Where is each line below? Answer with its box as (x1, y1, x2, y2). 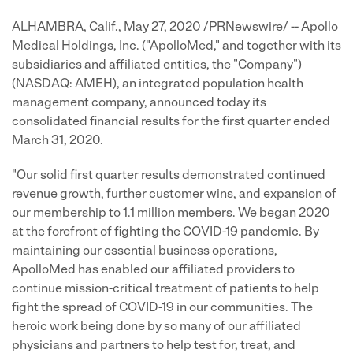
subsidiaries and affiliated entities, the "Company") (12, 59, 302, 72)
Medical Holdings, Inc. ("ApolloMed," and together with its (12, 40, 341, 53)
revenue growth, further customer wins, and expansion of (12, 188, 336, 201)
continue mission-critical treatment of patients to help (12, 283, 319, 295)
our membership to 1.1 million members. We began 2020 (12, 207, 330, 220)
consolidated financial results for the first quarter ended (12, 116, 330, 128)
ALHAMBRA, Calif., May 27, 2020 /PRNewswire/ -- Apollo (12, 21, 338, 34)
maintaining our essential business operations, (12, 245, 277, 258)
